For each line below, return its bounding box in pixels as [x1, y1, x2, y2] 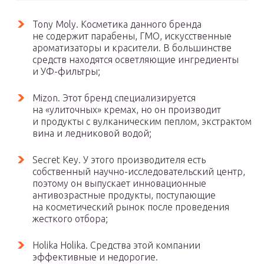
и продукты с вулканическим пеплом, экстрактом [32, 116, 252, 127]
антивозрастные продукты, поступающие [32, 190, 216, 200]
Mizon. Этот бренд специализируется [32, 93, 196, 103]
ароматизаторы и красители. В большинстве [32, 42, 232, 53]
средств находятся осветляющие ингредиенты [32, 54, 239, 65]
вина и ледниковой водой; [32, 128, 151, 138]
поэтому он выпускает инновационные [32, 178, 206, 189]
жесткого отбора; [32, 213, 108, 224]
